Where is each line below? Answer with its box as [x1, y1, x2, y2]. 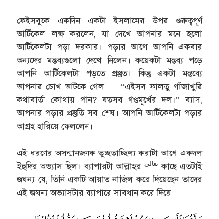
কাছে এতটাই [158, 161, 202, 172]
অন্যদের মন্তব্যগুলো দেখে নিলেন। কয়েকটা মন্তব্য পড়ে [17, 55, 202, 66]
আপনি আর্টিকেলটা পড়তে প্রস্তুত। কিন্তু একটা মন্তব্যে [17, 68, 202, 79]
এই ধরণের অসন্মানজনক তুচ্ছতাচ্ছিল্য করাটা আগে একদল [17, 148, 202, 158]
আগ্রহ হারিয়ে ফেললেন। [17, 121, 93, 132]
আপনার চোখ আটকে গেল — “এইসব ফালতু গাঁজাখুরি [17, 82, 202, 92]
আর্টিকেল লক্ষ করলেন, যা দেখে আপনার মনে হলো [17, 29, 202, 40]
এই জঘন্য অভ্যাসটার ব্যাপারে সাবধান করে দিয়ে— [17, 187, 180, 198]
